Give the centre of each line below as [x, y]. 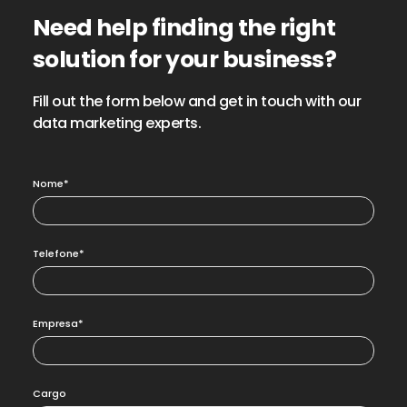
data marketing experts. [117, 124]
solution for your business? [184, 60]
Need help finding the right [184, 28]
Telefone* [58, 254]
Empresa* [58, 324]
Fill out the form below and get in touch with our [197, 102]
